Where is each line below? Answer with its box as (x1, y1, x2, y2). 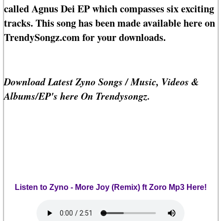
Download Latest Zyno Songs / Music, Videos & (4, 74, 199, 89)
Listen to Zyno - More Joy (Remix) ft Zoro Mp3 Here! (14, 183, 207, 192)
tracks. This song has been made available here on (4, 16, 215, 31)
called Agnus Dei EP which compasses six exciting (4, 1, 214, 16)
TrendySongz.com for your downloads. (4, 30, 166, 45)
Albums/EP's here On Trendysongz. (4, 89, 150, 103)
